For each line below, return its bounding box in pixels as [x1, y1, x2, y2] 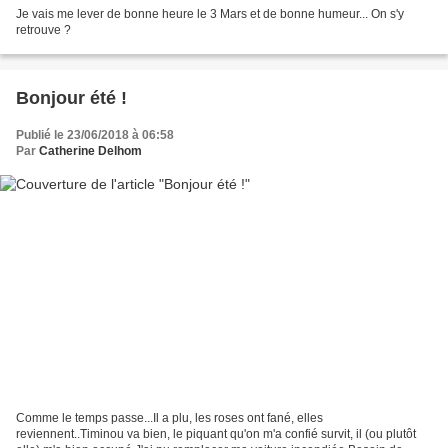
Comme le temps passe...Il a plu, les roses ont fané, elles [16, 411, 323, 426]
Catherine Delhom [39, 143, 142, 158]
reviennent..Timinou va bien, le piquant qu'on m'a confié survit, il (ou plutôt [16, 427, 416, 442]
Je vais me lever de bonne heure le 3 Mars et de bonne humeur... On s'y [16, 6, 404, 21]
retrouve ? [16, 22, 71, 37]
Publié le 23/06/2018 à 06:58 [16, 127, 174, 142]
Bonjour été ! [16, 87, 127, 108]
